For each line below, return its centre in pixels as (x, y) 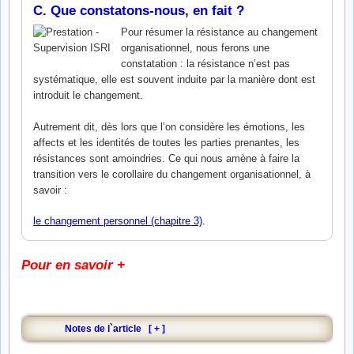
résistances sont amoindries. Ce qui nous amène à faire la (166, 158)
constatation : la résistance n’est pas (205, 64)
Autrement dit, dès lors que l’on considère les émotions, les (169, 126)
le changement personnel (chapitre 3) (118, 221)
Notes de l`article (103, 328)
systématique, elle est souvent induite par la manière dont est (174, 79)
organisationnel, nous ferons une (195, 48)
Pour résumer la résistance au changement (219, 32)
